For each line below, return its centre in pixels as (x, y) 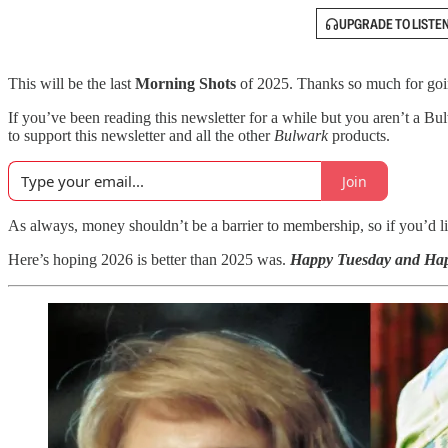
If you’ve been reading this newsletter (126, 117)
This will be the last (71, 83)
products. (361, 135)
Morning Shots (185, 83)
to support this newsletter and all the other (141, 135)
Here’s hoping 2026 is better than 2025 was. (149, 259)
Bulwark (303, 135)
